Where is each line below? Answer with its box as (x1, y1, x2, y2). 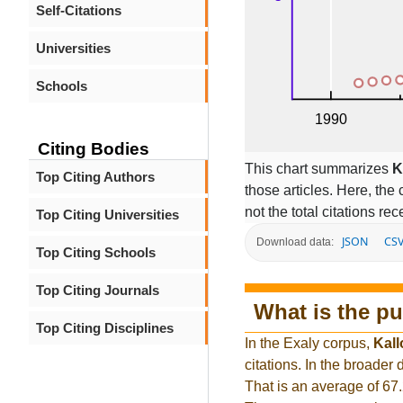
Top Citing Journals (36, 282, 159, 298)
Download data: (256, 236, 334, 249)
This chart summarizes (245, 160, 392, 176)
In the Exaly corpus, (245, 336, 373, 352)
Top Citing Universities (36, 207, 179, 222)
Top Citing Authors (36, 169, 155, 184)
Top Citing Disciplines (36, 320, 174, 336)
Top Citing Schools (36, 245, 156, 260)
